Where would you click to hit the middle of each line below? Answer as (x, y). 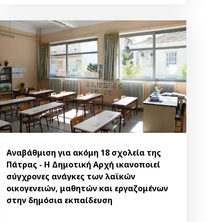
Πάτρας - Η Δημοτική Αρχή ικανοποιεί (83, 165)
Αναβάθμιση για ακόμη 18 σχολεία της (84, 153)
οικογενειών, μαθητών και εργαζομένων (87, 189)
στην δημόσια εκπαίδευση (60, 200)
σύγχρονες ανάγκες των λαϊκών (71, 177)
